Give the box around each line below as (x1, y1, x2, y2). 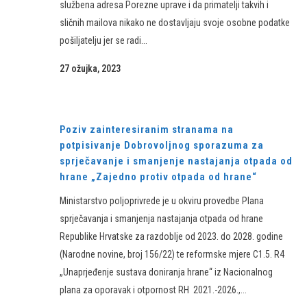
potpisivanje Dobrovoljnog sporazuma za (60, 139, 264, 151)
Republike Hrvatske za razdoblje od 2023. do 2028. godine (60, 231, 283, 242)
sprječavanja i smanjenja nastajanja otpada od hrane (60, 213, 263, 224)
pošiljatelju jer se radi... (60, 35, 147, 46)
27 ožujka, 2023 (60, 63, 121, 74)
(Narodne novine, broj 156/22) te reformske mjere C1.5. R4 (60, 249, 286, 260)
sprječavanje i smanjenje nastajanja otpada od (60, 155, 293, 167)
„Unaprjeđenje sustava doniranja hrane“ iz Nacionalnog (60, 267, 273, 278)
